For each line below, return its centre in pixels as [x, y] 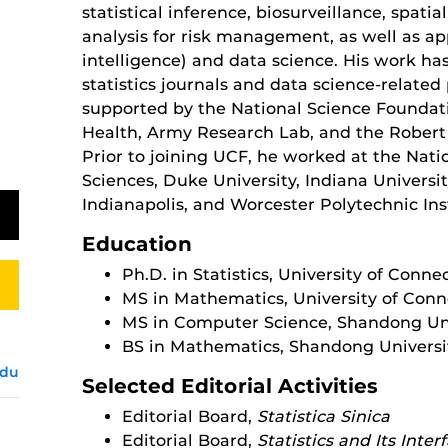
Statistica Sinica [323, 416]
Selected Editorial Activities [229, 386]
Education [136, 244]
